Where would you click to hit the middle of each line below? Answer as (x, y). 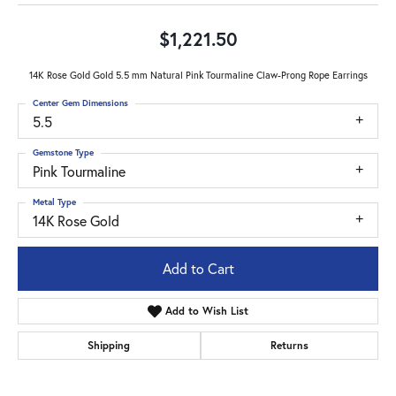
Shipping (109, 346)
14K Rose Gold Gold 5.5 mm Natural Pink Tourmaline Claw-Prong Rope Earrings (198, 74)
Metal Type (54, 202)
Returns (289, 346)
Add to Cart (198, 269)
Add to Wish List (207, 311)
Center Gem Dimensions (80, 103)
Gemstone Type (63, 152)
